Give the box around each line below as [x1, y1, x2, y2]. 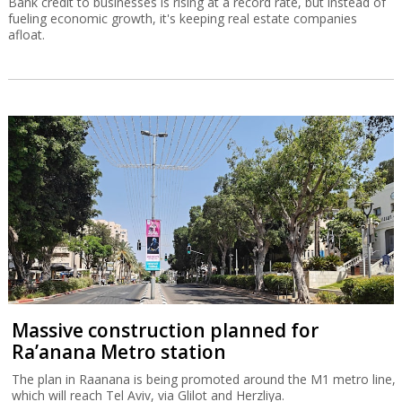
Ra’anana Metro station [12, 339, 227, 365]
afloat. [7, 25, 45, 43]
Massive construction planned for [12, 318, 319, 344]
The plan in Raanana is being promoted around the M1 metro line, [12, 371, 397, 389]
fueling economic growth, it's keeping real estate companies [7, 9, 357, 27]
